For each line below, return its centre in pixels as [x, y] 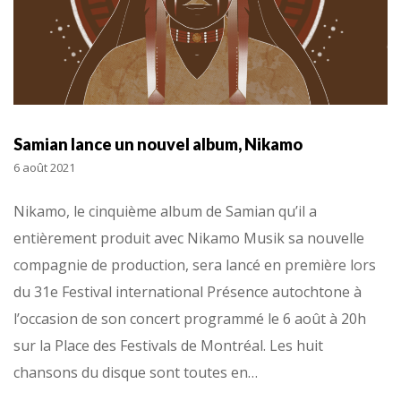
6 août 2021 [44, 167]
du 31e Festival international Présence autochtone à [188, 291]
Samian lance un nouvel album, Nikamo [158, 145]
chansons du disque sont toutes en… [136, 372]
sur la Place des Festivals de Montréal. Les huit [168, 345]
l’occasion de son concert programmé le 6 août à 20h [190, 318]
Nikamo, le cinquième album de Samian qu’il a [165, 211]
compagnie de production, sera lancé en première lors [195, 264]
